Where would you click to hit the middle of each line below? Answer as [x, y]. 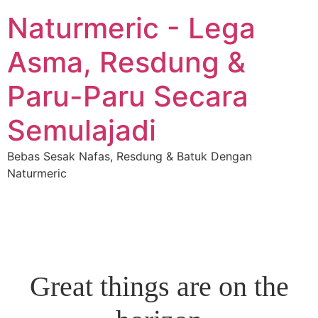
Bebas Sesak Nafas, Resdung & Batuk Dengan [130, 156]
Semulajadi [82, 130]
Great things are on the [159, 286]
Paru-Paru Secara [128, 96]
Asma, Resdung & [126, 62]
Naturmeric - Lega [131, 28]
